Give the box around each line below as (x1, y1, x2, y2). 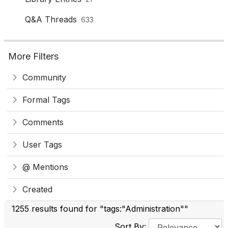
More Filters (8, 51, 59, 62)
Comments (22, 117, 64, 127)
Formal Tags (22, 95, 70, 105)
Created (22, 184, 52, 194)
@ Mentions (22, 162, 68, 172)
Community (22, 72, 66, 82)
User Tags (22, 139, 62, 150)
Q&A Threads (25, 14, 77, 24)
